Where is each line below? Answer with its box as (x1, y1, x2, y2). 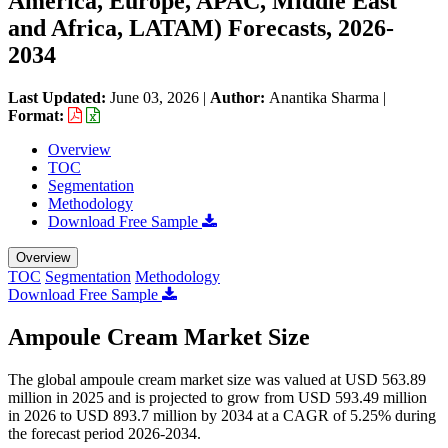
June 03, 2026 (110, 88, 199, 106)
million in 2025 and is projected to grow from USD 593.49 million (8, 388, 427, 406)
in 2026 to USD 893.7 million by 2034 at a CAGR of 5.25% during (8, 406, 436, 424)
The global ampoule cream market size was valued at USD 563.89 (8, 370, 426, 388)
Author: (210, 88, 269, 106)
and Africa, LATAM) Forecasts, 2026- (8, 14, 394, 41)
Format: (8, 106, 68, 124)
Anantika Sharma (269, 88, 379, 106)
